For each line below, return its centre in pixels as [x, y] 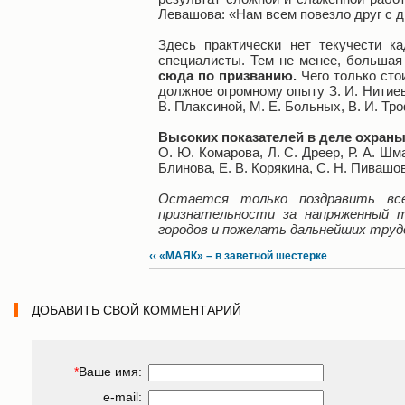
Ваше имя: [110, 372]
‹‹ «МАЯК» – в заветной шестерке [238, 256]
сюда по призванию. [227, 75]
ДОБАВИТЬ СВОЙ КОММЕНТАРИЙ [137, 310]
